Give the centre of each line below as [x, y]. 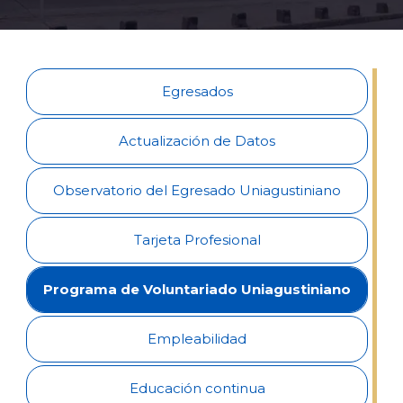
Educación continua [197, 388]
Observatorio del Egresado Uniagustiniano [197, 190]
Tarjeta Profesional [197, 240]
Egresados [197, 91]
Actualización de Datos [197, 141]
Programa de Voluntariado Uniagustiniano [197, 289]
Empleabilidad [197, 339]
